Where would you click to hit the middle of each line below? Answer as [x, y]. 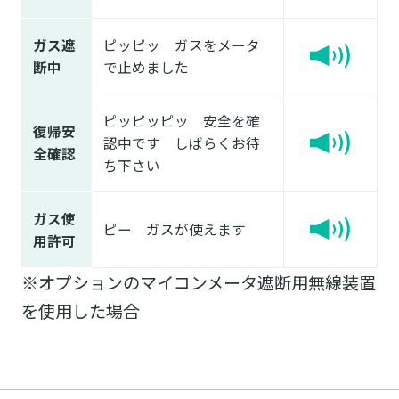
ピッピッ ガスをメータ [181, 45]
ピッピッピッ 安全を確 [181, 121]
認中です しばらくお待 [181, 143]
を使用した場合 [80, 311]
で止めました [146, 67]
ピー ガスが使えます [174, 229]
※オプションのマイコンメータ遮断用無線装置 [198, 283]
